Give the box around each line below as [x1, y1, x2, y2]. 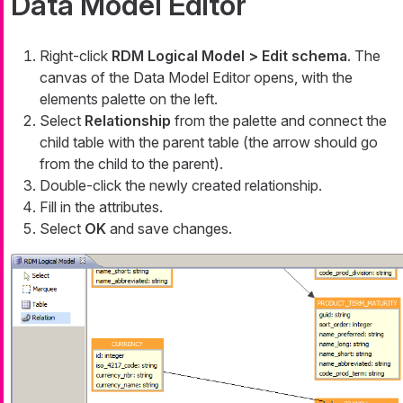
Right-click [40, 46, 112, 65]
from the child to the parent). [40, 154, 223, 173]
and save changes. [106, 219, 232, 237]
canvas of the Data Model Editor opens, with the [40, 67, 353, 86]
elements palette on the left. [40, 89, 218, 108]
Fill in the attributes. [40, 197, 163, 216]
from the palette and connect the [171, 111, 387, 130]
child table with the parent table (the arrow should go [40, 132, 378, 151]
